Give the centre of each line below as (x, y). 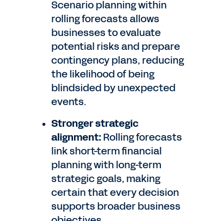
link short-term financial (107, 151)
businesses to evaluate (106, 33)
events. (69, 102)
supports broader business (116, 206)
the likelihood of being (103, 74)
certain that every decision (115, 192)
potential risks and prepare (116, 46)
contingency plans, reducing (118, 60)
